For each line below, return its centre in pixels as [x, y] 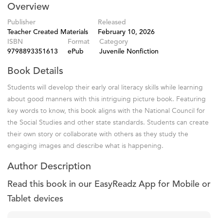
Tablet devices [35, 199]
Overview [28, 7]
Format [79, 42]
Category [114, 42]
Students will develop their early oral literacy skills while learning [105, 87]
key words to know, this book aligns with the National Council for [106, 110]
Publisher [21, 22]
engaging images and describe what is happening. [85, 145]
